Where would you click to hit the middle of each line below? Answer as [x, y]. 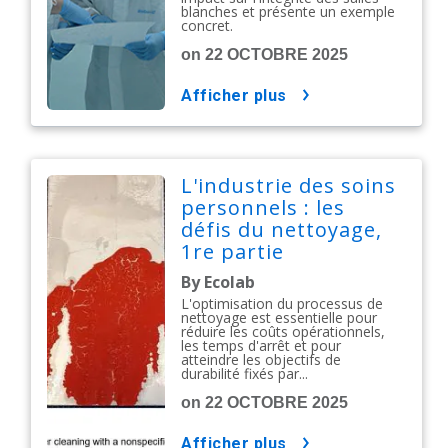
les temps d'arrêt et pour [261, 346]
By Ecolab [218, 282]
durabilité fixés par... [245, 374]
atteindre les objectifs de [261, 360]
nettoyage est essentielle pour [279, 318]
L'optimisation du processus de [282, 304]
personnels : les [263, 208]
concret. [207, 26]
